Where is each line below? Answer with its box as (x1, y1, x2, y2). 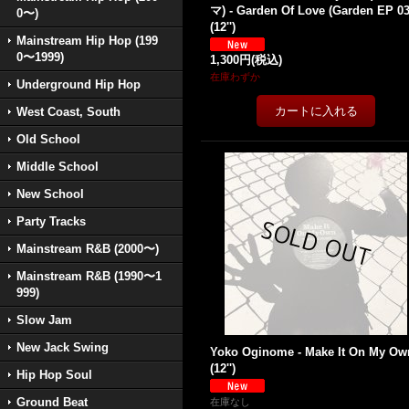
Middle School (16, 160, 99, 173)
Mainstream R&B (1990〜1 (16, 269, 162, 283)
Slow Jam (16, 313, 72, 327)
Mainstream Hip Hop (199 (16, 34, 158, 47)
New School (16, 187, 84, 201)
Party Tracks (16, 215, 86, 228)
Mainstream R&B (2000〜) (16, 242, 159, 256)
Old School (16, 132, 80, 146)
